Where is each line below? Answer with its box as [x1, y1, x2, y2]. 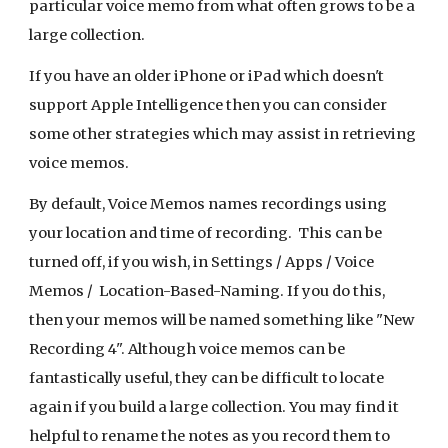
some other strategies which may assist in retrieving [29, 125, 417, 143]
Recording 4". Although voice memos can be [29, 340, 346, 358]
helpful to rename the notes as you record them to [29, 427, 391, 445]
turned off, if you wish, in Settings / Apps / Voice [29, 253, 375, 271]
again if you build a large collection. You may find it [29, 398, 400, 416]
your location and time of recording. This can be [29, 224, 383, 242]
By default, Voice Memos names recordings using [29, 195, 388, 213]
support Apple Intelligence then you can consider [29, 96, 388, 114]
